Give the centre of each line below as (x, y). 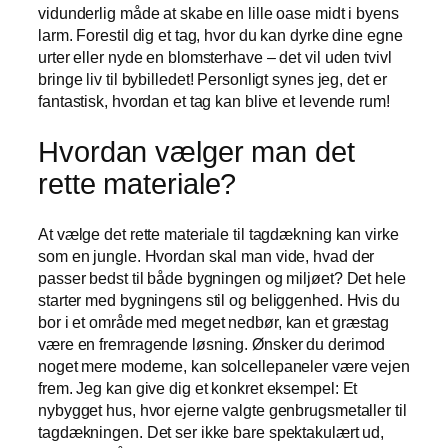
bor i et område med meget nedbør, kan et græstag (214, 322)
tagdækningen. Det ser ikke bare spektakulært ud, (211, 432)
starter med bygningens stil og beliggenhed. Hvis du (219, 300)
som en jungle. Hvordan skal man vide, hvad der (206, 256)
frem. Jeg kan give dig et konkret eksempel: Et (198, 388)
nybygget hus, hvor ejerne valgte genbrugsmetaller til (222, 410)
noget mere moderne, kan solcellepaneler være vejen (224, 366)
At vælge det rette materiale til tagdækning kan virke (218, 234)
